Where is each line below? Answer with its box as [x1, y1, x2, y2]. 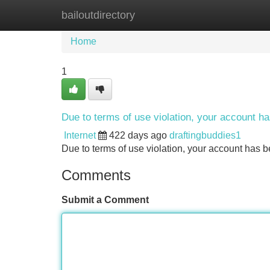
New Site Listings [124, 10, 198, 20]
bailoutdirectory [61, 9, 135, 21]
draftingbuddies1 [169, 130, 241, 140]
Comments [61, 167, 131, 183]
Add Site [216, 10, 253, 20]
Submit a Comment [61, 195, 149, 205]
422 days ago [109, 130, 167, 140]
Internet [64, 130, 96, 140]
